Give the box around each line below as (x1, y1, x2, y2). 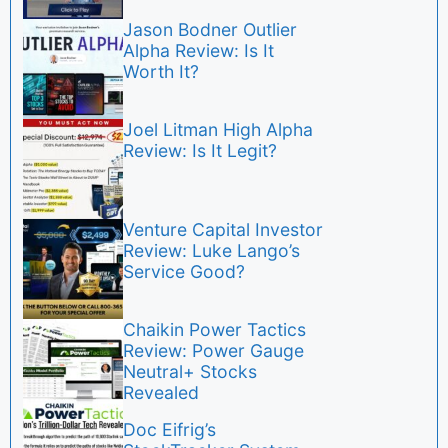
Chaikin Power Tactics (123, 319, 306, 341)
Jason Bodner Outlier (123, 19, 297, 41)
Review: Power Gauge (123, 340, 304, 362)
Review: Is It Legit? (123, 140, 277, 162)
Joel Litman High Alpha (123, 119, 313, 141)
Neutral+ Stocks (123, 361, 257, 383)
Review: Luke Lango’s (123, 240, 300, 262)
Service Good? (123, 261, 245, 283)
